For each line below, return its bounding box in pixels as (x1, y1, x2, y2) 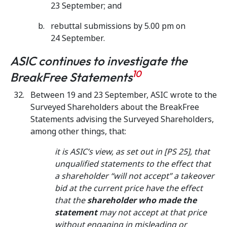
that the (55, 195, 87, 206)
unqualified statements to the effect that (55, 158, 211, 170)
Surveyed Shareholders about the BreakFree (30, 101, 199, 113)
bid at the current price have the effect (55, 182, 203, 194)
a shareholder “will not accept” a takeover (55, 170, 214, 182)
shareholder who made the (87, 195, 197, 206)
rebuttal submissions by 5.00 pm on (51, 20, 185, 32)
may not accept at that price (99, 207, 207, 218)
